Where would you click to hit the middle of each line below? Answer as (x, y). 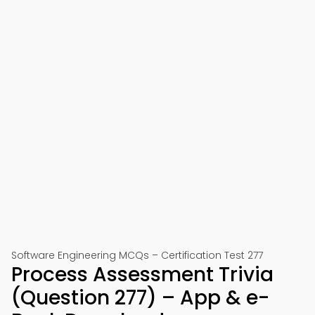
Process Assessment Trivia (142, 275)
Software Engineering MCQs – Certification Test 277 (137, 255)
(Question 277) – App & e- (140, 298)
